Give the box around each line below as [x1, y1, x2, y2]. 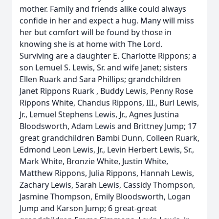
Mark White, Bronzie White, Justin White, [20, 156, 168, 167]
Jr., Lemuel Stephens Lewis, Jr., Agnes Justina [20, 109, 179, 120]
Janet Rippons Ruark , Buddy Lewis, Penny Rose [20, 86, 193, 96]
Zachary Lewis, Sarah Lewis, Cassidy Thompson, [20, 179, 195, 190]
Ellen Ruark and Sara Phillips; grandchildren [20, 74, 181, 85]
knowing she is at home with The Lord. [20, 39, 162, 49]
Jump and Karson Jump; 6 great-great [20, 203, 157, 214]
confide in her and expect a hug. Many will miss [20, 15, 194, 26]
